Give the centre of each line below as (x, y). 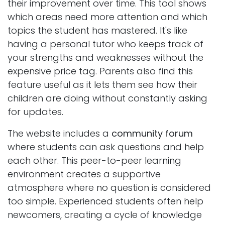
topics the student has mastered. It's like (97, 31)
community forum (152, 134)
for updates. (35, 112)
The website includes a (60, 134)
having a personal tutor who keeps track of (105, 44)
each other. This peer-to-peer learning (94, 161)
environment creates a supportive (84, 174)
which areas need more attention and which (107, 17)
